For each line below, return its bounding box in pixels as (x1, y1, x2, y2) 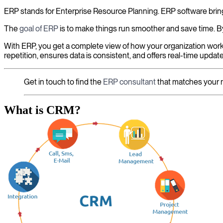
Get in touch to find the (24, 77, 103, 87)
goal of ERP (19, 24, 58, 33)
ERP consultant (103, 77, 156, 87)
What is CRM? (4, 104, 81, 116)
